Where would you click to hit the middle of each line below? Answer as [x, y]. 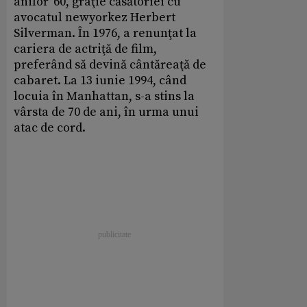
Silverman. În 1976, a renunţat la [105, 34]
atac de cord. [50, 128]
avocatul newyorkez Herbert [95, 18]
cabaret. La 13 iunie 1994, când [100, 81]
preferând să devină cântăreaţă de [110, 65]
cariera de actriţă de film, [85, 49]
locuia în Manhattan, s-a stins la [104, 97]
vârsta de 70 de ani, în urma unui [106, 112]
